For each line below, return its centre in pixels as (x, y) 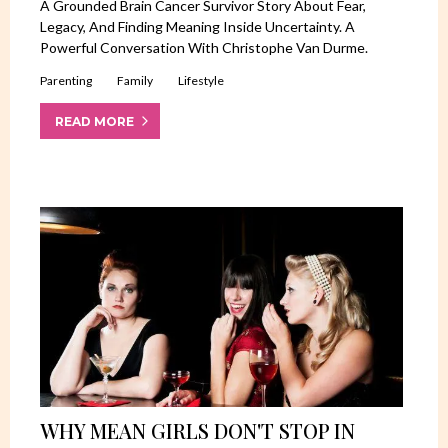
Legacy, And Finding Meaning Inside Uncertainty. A (197, 27)
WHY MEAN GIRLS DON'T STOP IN (197, 430)
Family (135, 81)
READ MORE (94, 121)
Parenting (66, 81)
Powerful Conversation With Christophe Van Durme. (204, 48)
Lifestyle (201, 81)
